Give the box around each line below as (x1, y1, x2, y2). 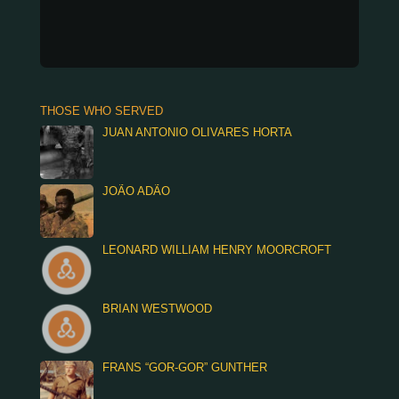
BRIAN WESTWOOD (102, 302, 212, 315)
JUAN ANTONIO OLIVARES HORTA (102, 126, 292, 139)
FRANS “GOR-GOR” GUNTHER (102, 361, 267, 374)
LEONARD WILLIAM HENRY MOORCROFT (102, 243, 331, 256)
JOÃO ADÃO (102, 184, 170, 198)
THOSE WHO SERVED (39, 104, 163, 118)
